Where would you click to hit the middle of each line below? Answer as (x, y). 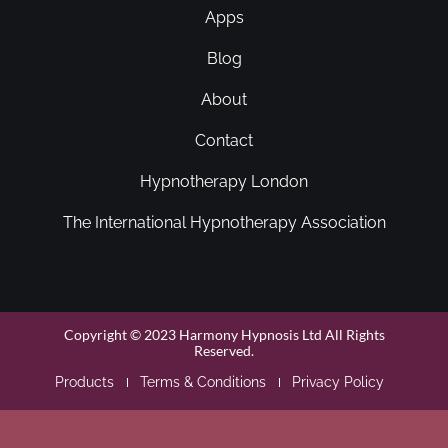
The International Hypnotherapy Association (224, 223)
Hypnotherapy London (224, 182)
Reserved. (224, 351)
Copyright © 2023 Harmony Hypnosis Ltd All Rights (224, 335)
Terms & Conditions (203, 382)
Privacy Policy (338, 382)
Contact (224, 141)
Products (84, 382)
